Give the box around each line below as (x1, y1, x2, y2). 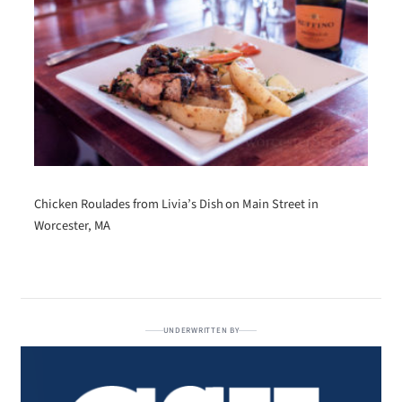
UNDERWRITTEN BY (162, 324, 240, 336)
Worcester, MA (34, 215, 111, 235)
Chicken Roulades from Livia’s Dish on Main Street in (34, 194, 319, 214)
